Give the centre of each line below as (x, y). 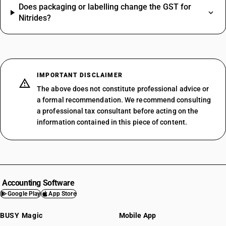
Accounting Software (38, 183)
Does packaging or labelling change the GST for (105, 7)
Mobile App (137, 215)
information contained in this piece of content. (112, 122)
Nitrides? (35, 18)
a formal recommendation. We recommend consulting (124, 100)
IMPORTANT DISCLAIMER (80, 75)
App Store (62, 194)
